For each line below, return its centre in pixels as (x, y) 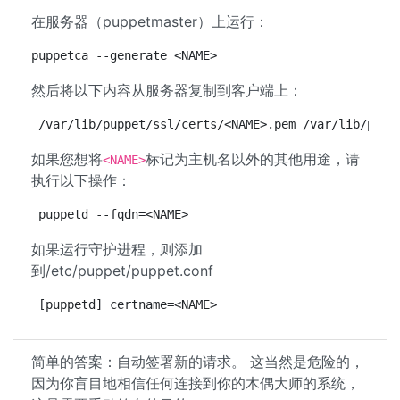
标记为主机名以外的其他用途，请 (253, 159)
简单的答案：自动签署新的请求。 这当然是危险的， (198, 362)
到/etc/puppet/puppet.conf (122, 271)
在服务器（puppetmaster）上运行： (150, 21)
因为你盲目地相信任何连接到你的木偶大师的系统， (196, 383)
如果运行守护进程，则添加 (117, 249)
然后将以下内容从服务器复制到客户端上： (167, 90)
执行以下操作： (81, 180)
